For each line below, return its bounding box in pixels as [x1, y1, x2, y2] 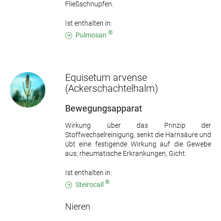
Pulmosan [75, 31, 108, 39]
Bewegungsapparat [65, 103, 142, 113]
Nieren [65, 201, 90, 212]
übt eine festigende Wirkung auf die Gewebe [65, 140, 211, 148]
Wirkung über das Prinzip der [65, 121, 211, 129]
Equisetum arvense [65, 71, 147, 83]
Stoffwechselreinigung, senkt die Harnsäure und [65, 130, 211, 139]
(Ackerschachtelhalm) [65, 82, 158, 94]
